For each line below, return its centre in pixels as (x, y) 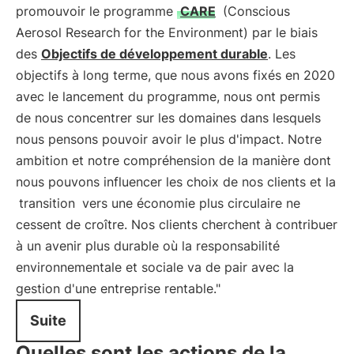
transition (47, 203)
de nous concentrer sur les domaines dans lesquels (168, 118)
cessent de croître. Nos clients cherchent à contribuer (177, 224)
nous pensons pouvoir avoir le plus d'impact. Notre (169, 139)
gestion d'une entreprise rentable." (118, 288)
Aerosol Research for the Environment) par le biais (167, 32)
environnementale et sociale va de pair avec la (155, 267)
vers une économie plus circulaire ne (189, 203)
